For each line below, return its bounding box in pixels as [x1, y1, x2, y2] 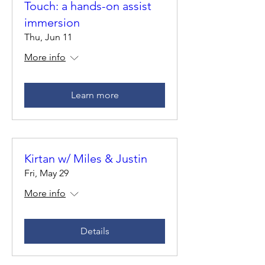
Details [80, 225, 109, 237]
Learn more [70, 89, 119, 101]
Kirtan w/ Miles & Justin [24, 151, 147, 166]
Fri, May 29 [24, 167, 69, 179]
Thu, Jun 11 [24, 31, 72, 43]
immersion [24, 15, 80, 30]
